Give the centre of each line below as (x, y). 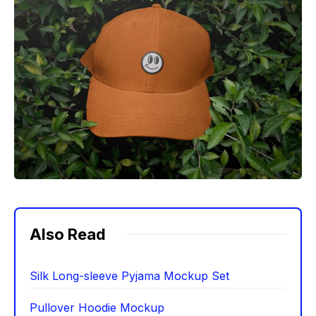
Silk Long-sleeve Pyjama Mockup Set (129, 275)
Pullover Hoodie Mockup (97, 307)
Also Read (68, 234)
